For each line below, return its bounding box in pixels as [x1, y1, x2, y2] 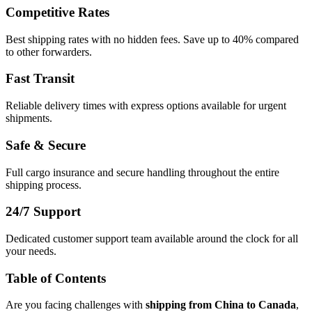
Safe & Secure [6, 137, 86, 153]
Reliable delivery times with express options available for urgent [6, 100, 286, 112]
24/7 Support [6, 204, 81, 219]
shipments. [6, 112, 52, 125]
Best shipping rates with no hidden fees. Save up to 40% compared [6, 33, 299, 45]
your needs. [6, 244, 56, 257]
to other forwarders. [6, 45, 92, 58]
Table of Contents [6, 270, 106, 286]
